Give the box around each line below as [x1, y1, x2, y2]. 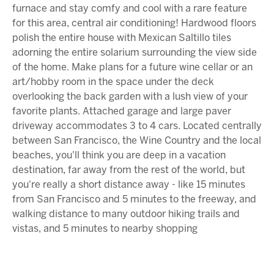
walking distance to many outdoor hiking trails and [12, 210, 240, 219]
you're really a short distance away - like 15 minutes [12, 180, 245, 190]
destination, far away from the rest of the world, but [12, 166, 245, 175]
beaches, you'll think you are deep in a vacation [12, 151, 226, 160]
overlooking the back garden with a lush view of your [12, 92, 248, 102]
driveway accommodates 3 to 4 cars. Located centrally [12, 122, 262, 131]
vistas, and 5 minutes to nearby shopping [12, 224, 198, 234]
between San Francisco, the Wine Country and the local [12, 136, 261, 146]
